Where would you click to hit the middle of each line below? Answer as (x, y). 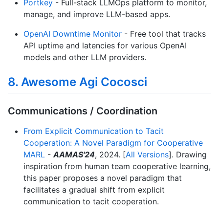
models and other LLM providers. (85, 57)
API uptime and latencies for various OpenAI (105, 45)
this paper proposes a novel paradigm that (103, 178)
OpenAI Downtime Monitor (73, 33)
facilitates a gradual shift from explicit (94, 190)
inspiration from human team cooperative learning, (117, 166)
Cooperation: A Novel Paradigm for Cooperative (113, 143)
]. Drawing (188, 155)
